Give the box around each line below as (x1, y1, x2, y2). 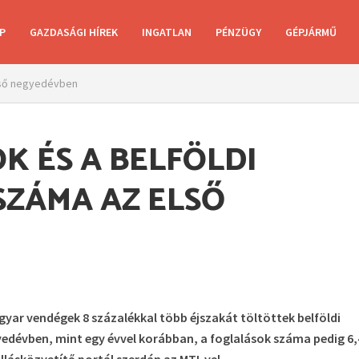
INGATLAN (141, 25, 192, 39)
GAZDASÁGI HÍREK (29, 25, 118, 39)
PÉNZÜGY (215, 25, 261, 39)
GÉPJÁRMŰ (284, 25, 337, 39)
